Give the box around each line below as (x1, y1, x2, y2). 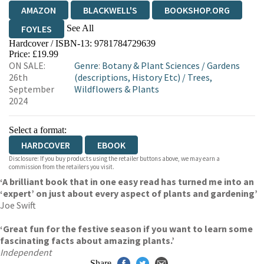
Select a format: (9, 125, 67, 135)
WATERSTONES (67, 42, 128, 54)
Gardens (207, 60, 240, 71)
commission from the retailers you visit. (9, 163, 114, 171)
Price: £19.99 (9, 49, 58, 59)
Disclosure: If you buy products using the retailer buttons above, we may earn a (9, 154, 220, 163)
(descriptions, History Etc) (74, 71, 181, 83)
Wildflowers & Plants (74, 83, 160, 95)
